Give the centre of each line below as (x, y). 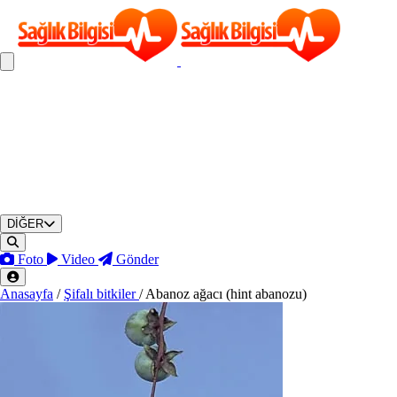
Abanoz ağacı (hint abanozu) (226, 293)
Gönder (137, 259)
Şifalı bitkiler (101, 293)
